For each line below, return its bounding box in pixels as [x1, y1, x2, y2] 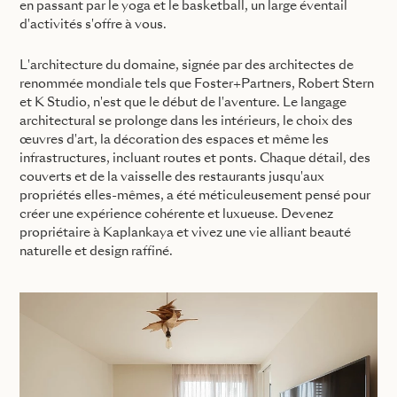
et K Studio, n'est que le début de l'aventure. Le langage [19, 96, 346, 109]
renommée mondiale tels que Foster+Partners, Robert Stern [19, 77, 374, 90]
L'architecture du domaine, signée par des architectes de [19, 58, 354, 72]
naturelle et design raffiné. [19, 245, 173, 258]
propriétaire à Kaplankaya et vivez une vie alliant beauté [19, 226, 351, 239]
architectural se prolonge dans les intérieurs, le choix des [19, 114, 353, 128]
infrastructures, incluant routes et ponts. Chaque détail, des [19, 152, 370, 165]
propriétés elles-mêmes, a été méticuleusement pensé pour [19, 189, 370, 202]
